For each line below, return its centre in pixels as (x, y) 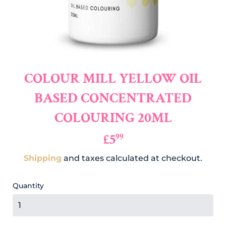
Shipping (43, 158)
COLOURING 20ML (113, 118)
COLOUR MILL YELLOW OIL (113, 79)
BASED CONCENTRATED (113, 98)
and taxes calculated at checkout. (132, 158)
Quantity (28, 186)
